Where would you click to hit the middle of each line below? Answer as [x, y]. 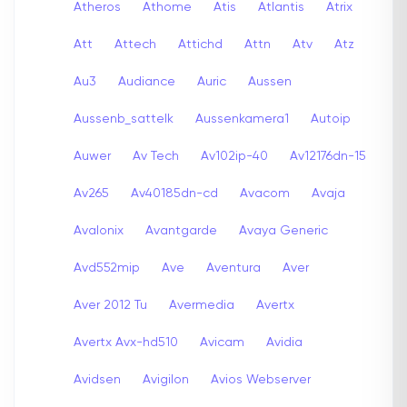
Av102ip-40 [234, 156]
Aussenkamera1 [242, 119]
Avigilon [166, 379]
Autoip [331, 119]
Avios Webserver [261, 379]
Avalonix [99, 230]
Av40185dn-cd [174, 193]
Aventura [233, 268]
